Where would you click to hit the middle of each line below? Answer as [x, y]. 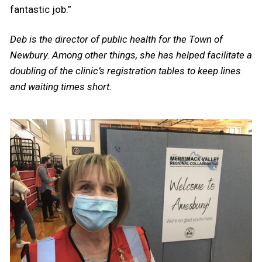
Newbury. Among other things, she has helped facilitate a [131, 55]
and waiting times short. [61, 87]
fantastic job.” [41, 10]
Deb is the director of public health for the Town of [116, 39]
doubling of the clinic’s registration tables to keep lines [125, 71]
